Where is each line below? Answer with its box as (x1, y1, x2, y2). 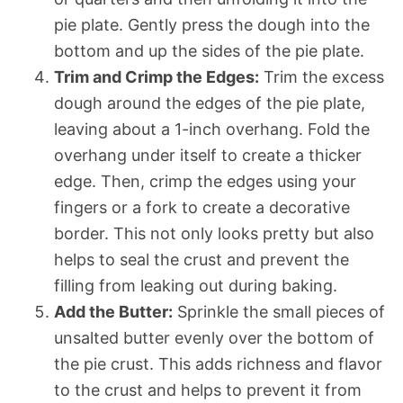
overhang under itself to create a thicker (54, 145, 362, 165)
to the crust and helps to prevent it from (54, 380, 362, 399)
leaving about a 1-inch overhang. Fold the (54, 119, 370, 139)
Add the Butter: (54, 301, 173, 321)
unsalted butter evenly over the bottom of (54, 327, 374, 347)
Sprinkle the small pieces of (173, 301, 385, 321)
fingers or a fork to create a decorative (54, 197, 350, 217)
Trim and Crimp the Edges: (54, 67, 259, 86)
